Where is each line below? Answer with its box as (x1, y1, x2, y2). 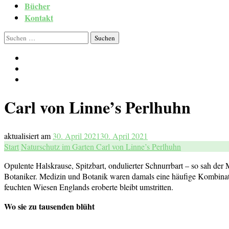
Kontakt (25, 12, 53, 24)
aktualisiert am (4, 130, 53, 141)
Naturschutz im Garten (21, 141, 96, 152)
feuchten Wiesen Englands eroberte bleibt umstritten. (4, 181, 173, 192)
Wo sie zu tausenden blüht (4, 200, 95, 212)
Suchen (4, 31, 28, 42)
